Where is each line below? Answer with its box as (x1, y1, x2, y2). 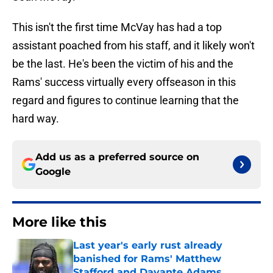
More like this (12, 214, 107, 231)
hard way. (12, 112, 59, 126)
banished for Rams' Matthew (73, 253, 221, 265)
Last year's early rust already (73, 239, 222, 252)
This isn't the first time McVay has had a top (12, 21, 222, 34)
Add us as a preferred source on (35, 151, 199, 163)
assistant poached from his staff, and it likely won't (12, 39, 255, 52)
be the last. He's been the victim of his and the (12, 57, 233, 71)
